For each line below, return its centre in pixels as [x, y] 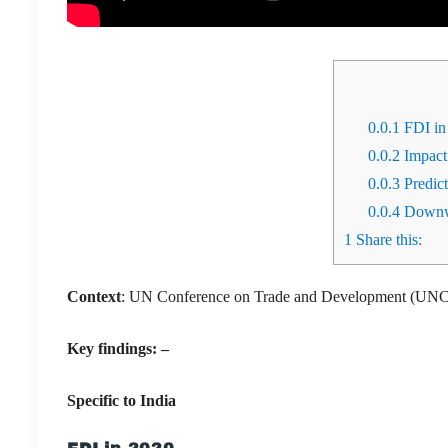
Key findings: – [118, 348]
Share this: [387, 239]
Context [94, 296]
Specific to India [121, 400]
